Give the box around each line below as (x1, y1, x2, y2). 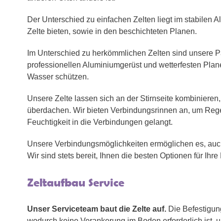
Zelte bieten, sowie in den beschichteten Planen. (27, 27, 197, 36)
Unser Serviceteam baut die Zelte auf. (27, 205, 166, 214)
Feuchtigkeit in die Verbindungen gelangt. (27, 118, 173, 127)
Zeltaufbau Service (27, 176, 124, 189)
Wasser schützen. (27, 73, 89, 81)
